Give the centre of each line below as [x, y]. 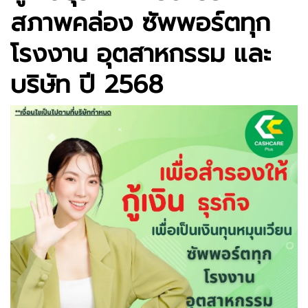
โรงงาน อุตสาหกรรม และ [141, 53]
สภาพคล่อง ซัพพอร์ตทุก [140, 22]
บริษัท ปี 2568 [87, 84]
